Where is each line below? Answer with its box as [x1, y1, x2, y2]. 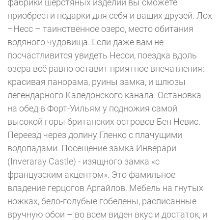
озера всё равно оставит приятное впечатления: [7, 63, 204, 74]
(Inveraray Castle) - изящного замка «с [7, 156, 160, 166]
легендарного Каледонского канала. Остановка [7, 90, 201, 100]
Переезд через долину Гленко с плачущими [7, 130, 182, 140]
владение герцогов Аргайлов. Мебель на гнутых [7, 183, 203, 193]
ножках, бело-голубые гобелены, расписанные [7, 196, 196, 206]
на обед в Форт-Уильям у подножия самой [7, 103, 177, 113]
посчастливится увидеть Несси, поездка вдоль [7, 50, 197, 60]
